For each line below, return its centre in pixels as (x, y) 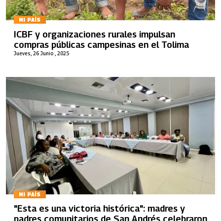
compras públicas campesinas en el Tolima (101, 44)
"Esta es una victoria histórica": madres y (99, 208)
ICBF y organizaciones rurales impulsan (94, 34)
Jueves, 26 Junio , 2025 (41, 53)
